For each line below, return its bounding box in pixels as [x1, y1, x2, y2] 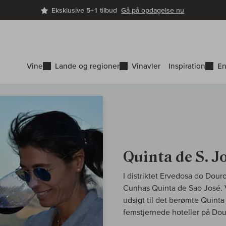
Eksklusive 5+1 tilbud [51, 6, 122, 15]
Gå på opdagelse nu [121, 6, 185, 15]
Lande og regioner [55, 62, 120, 71]
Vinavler [132, 62, 160, 71]
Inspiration [168, 62, 205, 71]
